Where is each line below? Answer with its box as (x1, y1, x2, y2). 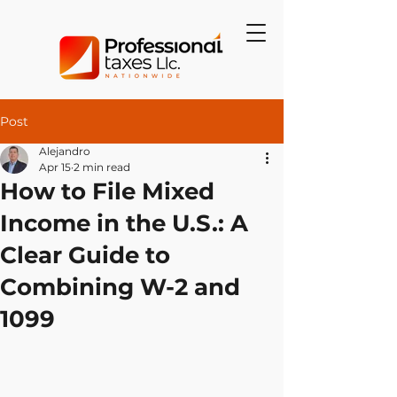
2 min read (74, 160, 130, 174)
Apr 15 (39, 160, 71, 174)
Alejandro (39, 144, 90, 158)
